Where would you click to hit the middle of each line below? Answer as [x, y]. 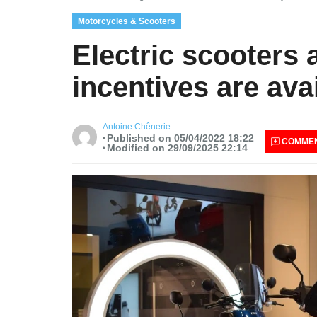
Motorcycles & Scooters [127, 21]
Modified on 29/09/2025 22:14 [177, 148]
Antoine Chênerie [137, 126]
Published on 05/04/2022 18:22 [180, 138]
